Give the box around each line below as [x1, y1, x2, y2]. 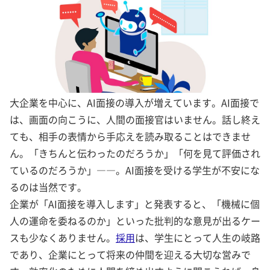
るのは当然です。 [10, 180, 87, 195]
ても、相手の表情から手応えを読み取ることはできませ [10, 129, 251, 144]
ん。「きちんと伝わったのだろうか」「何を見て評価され [10, 146, 260, 161]
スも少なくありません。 [10, 230, 116, 245]
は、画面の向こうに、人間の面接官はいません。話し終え [10, 112, 260, 127]
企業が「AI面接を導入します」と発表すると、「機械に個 [10, 196, 260, 212]
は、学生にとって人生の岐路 [135, 230, 260, 245]
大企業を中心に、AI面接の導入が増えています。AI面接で [10, 95, 259, 110]
